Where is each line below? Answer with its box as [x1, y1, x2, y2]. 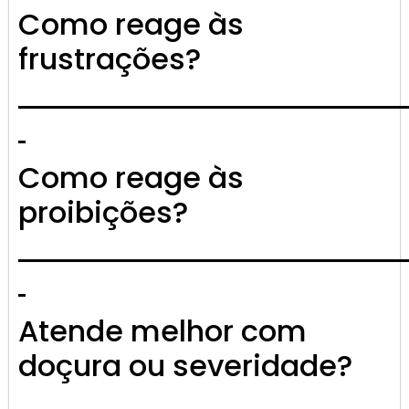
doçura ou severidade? [18, 345, 352, 387]
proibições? [18, 192, 188, 234]
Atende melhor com [18, 310, 307, 352]
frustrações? [18, 38, 201, 80]
